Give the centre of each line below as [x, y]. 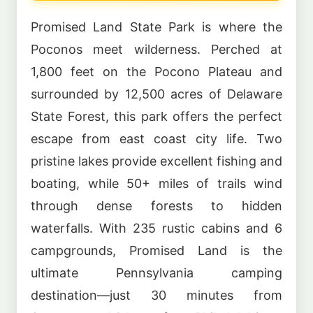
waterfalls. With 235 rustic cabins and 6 [156, 228]
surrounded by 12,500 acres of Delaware [156, 94]
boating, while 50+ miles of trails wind [156, 184]
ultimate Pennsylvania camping [156, 273]
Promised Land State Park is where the [156, 27]
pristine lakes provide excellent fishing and [156, 161]
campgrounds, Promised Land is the [156, 251]
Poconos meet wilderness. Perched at [156, 50]
